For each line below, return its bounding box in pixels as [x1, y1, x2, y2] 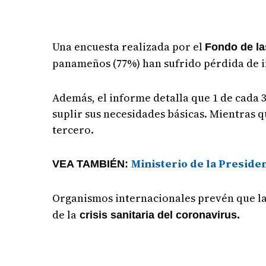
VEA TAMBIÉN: [52, 158, 132, 170]
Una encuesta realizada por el [52, 39, 205, 54]
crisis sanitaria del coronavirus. [77, 209, 240, 221]
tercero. [52, 122, 94, 137]
